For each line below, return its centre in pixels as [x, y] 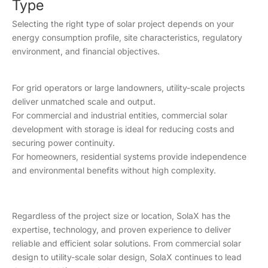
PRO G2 [209, 166]
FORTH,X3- [217, 124]
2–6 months [217, 66]
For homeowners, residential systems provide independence [129, 156]
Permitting [48, 14]
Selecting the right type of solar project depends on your [123, 23]
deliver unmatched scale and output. [84, 101]
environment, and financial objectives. [86, 51]
